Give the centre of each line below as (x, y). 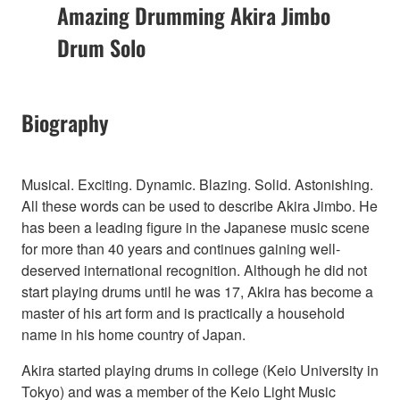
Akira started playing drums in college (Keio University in (200, 370)
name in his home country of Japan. (133, 334)
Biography (65, 122)
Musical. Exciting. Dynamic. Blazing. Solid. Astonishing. (197, 184)
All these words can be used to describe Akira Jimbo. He (200, 205)
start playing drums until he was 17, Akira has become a (197, 291)
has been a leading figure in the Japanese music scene (196, 227)
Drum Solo (101, 47)
